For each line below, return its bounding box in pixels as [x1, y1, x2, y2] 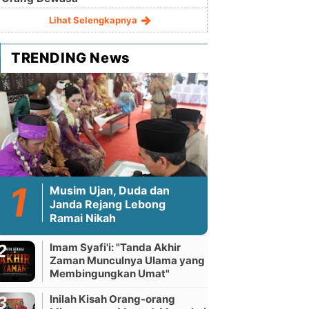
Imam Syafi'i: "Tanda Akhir [50, 241, 181, 254]
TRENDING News [11, 50, 130, 66]
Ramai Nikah [50, 211, 116, 225]
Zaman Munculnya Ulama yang [50, 254, 205, 267]
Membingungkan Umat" [50, 267, 170, 280]
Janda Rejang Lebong [50, 197, 166, 211]
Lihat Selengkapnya [48, 14, 139, 26]
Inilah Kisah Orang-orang [50, 292, 175, 306]
